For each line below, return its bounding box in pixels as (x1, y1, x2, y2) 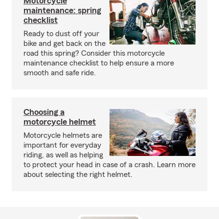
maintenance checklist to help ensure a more (23, 59, 174, 67)
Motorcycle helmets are (23, 131, 102, 139)
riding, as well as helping (23, 151, 103, 159)
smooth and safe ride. (23, 69, 96, 77)
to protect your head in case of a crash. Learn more (23, 161, 196, 169)
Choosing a (23, 108, 65, 116)
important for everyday (23, 141, 101, 149)
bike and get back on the (23, 40, 106, 47)
